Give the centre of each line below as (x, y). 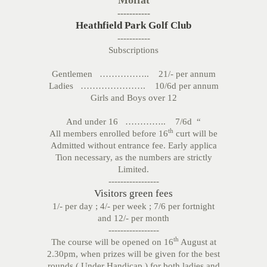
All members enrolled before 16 (109, 133)
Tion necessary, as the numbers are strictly (133, 157)
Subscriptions (133, 50)
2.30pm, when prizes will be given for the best (133, 254)
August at (197, 242)
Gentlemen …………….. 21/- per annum (133, 74)
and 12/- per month (133, 218)
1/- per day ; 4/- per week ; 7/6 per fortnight (133, 206)
